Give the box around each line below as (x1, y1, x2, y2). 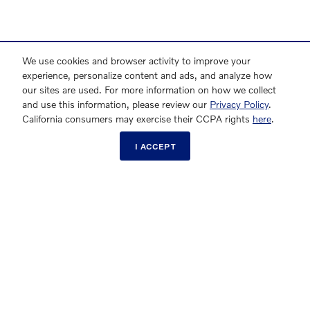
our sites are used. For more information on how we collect (22, 84, 276, 96)
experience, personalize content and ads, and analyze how (22, 69, 272, 82)
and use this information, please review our (22, 98, 210, 111)
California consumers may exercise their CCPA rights (22, 113, 253, 125)
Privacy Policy (210, 98, 268, 111)
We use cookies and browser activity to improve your (22, 55, 250, 67)
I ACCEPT (134, 140, 176, 152)
